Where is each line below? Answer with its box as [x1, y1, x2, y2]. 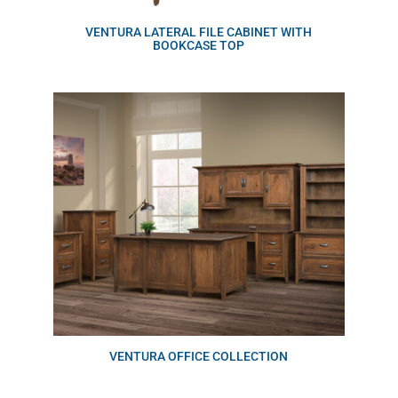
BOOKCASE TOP [153, 38, 245, 53]
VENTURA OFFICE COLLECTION [109, 348, 289, 363]
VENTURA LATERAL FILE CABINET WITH [85, 25, 313, 40]
